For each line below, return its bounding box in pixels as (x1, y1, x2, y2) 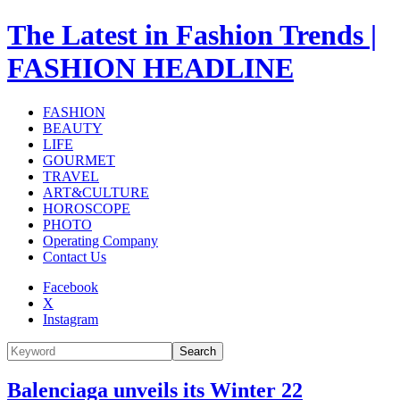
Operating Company (43, 232, 158, 248)
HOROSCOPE (43, 200, 130, 216)
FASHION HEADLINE (7, 52, 294, 85)
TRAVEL (43, 168, 99, 184)
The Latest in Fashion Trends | (7, 19, 377, 52)
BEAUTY (43, 120, 103, 136)
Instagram (43, 311, 98, 327)
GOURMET (43, 152, 115, 168)
